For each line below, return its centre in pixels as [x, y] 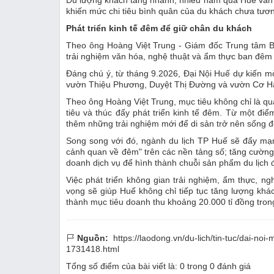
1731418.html [93, 249]
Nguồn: [93, 238]
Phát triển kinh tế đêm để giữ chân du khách [159, 28]
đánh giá [233, 266]
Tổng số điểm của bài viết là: [123, 266]
